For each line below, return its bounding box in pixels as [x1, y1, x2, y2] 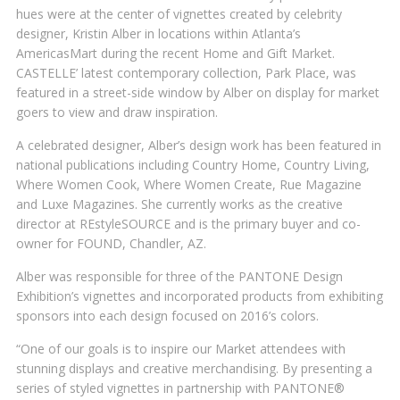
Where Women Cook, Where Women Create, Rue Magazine [16, 176, 362, 193]
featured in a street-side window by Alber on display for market [16, 84, 379, 101]
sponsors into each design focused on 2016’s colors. [16, 307, 319, 324]
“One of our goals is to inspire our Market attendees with [16, 340, 346, 357]
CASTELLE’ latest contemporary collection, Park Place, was [16, 64, 356, 81]
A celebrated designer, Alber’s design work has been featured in [16, 137, 381, 154]
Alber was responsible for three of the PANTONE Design [16, 268, 343, 285]
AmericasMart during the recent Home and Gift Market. [16, 45, 335, 62]
